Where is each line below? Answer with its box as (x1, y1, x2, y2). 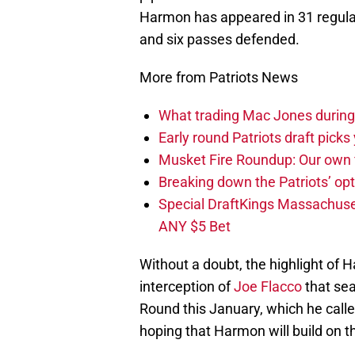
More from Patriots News (139, 69, 298, 86)
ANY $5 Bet (158, 218, 231, 235)
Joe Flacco (234, 278, 302, 296)
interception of (139, 278, 234, 296)
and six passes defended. (139, 31, 300, 48)
